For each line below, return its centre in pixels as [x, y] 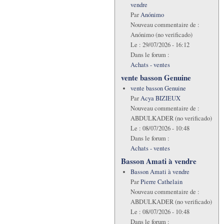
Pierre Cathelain [161, 181]
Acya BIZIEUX [160, 98]
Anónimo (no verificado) [161, 34]
